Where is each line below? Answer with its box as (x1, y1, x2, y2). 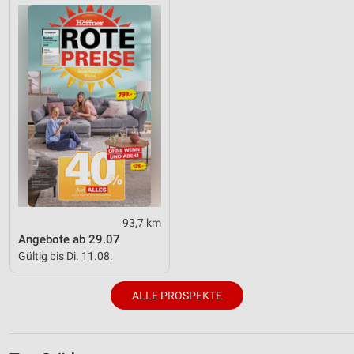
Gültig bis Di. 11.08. (18, 249, 113, 262)
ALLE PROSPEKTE (132, 288, 222, 302)
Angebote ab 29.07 (18, 232, 120, 247)
